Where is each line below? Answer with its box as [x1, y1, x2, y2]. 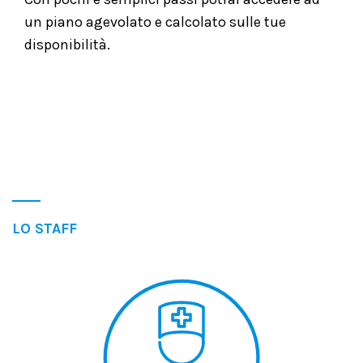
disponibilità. [24, 36, 110, 54]
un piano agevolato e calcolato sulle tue [24, 13, 286, 32]
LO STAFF [12, 220, 77, 238]
